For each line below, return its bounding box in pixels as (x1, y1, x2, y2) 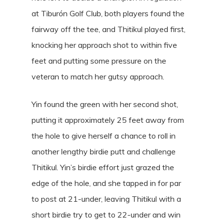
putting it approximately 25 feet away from (32, 115, 184, 125)
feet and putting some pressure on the (32, 56, 166, 66)
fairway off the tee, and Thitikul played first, (32, 24, 185, 34)
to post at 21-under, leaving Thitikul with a (32, 194, 181, 204)
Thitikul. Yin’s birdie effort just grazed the (32, 162, 174, 172)
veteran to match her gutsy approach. (32, 72, 164, 81)
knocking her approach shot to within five (32, 40, 177, 50)
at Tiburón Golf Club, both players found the (32, 8, 184, 18)
